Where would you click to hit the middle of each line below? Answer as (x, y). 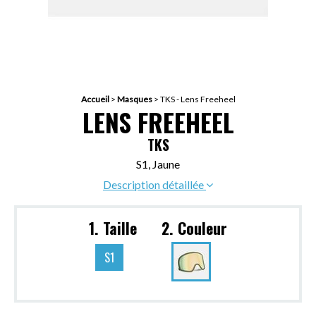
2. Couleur (194, 228)
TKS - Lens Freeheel (197, 99)
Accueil (95, 99)
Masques (134, 99)
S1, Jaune (158, 164)
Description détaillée (154, 185)
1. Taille (113, 228)
